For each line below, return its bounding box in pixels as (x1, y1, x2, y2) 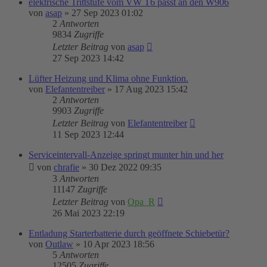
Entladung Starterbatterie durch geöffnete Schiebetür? (29, 228, 229, 238)
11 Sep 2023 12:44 (52, 129, 124, 139)
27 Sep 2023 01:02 (72, 8, 143, 18)
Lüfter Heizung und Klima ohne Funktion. (29, 73, 188, 83)
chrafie (54, 162, 79, 172)
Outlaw (45, 239, 73, 249)
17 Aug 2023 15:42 (114, 84, 188, 94)
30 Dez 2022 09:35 (89, 162, 162, 172)
